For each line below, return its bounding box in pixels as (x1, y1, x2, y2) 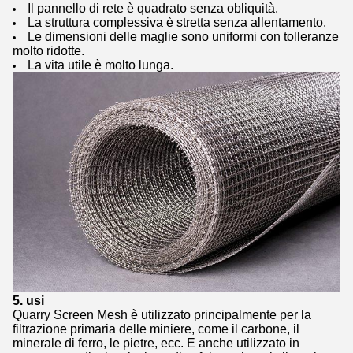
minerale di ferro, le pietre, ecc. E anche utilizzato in (13, 336, 299, 350)
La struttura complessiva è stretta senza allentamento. (28, 15, 326, 29)
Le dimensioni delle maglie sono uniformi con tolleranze (28, 29, 339, 43)
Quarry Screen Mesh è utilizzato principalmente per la (13, 307, 311, 321)
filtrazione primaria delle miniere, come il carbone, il (13, 321, 299, 336)
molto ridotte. (13, 43, 84, 58)
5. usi (13, 293, 44, 307)
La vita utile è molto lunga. (28, 58, 173, 72)
